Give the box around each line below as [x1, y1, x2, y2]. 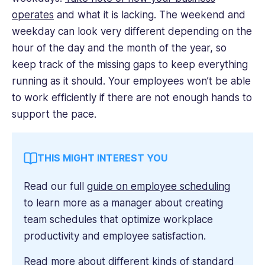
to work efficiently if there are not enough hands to [12, 92, 252, 104]
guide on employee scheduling [87, 180, 230, 193]
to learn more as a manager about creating [24, 197, 223, 209]
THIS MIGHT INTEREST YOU [37, 152, 167, 164]
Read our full [24, 180, 87, 193]
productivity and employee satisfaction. [24, 230, 209, 243]
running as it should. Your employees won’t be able [12, 75, 251, 88]
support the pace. [12, 108, 99, 121]
